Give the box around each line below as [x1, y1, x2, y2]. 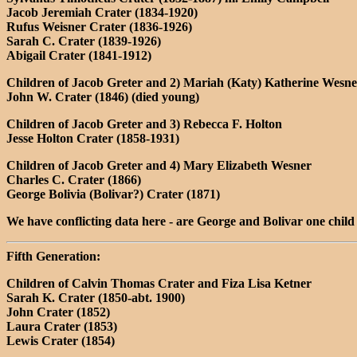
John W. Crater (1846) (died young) [6, 89, 199, 104]
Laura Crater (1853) [6, 319, 117, 333]
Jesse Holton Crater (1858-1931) [6, 131, 179, 145]
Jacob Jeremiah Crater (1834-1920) [6, 5, 198, 19]
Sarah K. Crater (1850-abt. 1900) [6, 290, 185, 304]
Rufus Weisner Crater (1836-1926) [6, 19, 192, 33]
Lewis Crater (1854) [6, 333, 115, 347]
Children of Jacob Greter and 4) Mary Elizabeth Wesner [6, 158, 312, 172]
